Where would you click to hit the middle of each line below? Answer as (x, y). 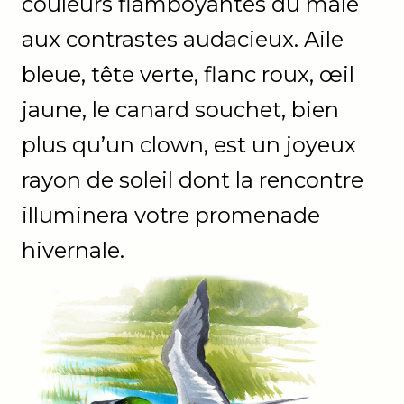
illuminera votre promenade (171, 215)
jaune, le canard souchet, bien (180, 110)
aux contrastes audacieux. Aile (183, 39)
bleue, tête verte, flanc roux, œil (188, 74)
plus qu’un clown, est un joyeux (189, 145)
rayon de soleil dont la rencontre (193, 180)
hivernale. (73, 250)
